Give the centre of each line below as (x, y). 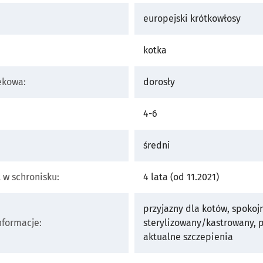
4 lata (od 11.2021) (181, 177)
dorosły (159, 82)
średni (157, 145)
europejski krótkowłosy (192, 18)
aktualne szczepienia (188, 237)
